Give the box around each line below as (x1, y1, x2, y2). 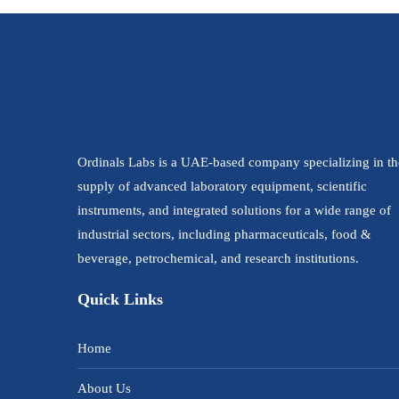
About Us (77, 381, 131, 395)
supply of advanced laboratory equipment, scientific (77, 179, 367, 193)
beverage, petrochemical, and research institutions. (77, 251, 359, 265)
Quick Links (77, 290, 163, 308)
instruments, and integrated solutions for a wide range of (77, 203, 391, 217)
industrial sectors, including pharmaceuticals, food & (77, 227, 371, 241)
